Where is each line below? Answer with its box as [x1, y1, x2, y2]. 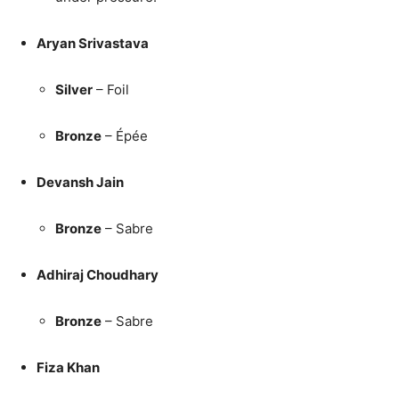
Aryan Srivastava [37, 34, 149, 52]
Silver [55, 80, 93, 98]
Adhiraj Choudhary [37, 265, 159, 283]
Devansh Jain [37, 173, 124, 191]
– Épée [102, 126, 148, 144]
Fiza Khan [37, 358, 100, 376]
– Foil [93, 80, 129, 98]
